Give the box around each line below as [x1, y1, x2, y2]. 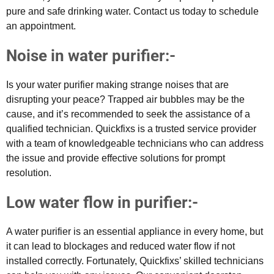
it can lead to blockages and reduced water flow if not [6, 240, 235, 251]
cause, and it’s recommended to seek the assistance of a [6, 108, 250, 119]
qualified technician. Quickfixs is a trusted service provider [6, 123, 256, 134]
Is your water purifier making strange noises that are [6, 79, 229, 90]
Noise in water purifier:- [6, 46, 176, 65]
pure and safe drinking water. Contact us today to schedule [6, 6, 259, 17]
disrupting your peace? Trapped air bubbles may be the [6, 94, 245, 105]
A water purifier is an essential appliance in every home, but [6, 226, 263, 237]
